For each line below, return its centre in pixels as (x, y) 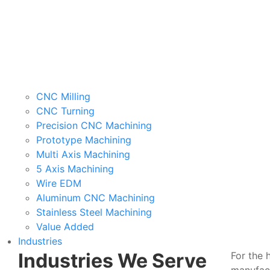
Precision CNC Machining (94, 126)
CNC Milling (63, 97)
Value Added (65, 227)
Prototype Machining (84, 140)
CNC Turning (65, 111)
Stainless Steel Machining (94, 212)
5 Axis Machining (75, 169)
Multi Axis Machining (83, 155)
